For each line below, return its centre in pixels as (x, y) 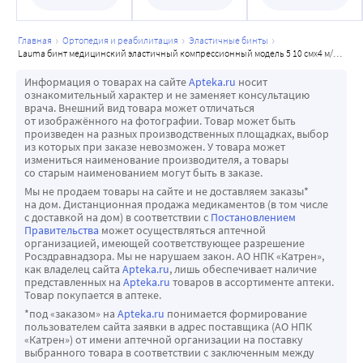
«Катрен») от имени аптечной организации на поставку (164, 340)
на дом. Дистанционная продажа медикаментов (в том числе (176, 205)
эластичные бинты (231, 41)
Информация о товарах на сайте (107, 82)
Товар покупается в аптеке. (93, 295)
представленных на (74, 282)
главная (37, 41)
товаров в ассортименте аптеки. (252, 282)
